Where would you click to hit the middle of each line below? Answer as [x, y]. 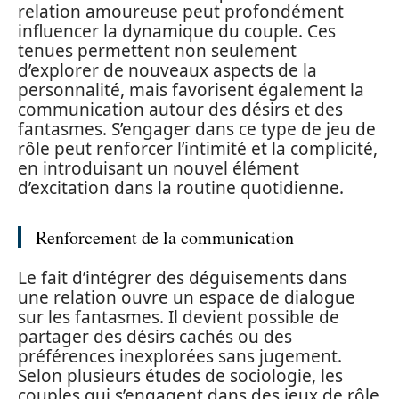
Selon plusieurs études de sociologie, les [180, 376]
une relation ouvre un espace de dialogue [187, 297]
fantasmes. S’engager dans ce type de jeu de [197, 129]
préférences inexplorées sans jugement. [180, 356]
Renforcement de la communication [165, 237]
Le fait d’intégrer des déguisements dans [183, 278]
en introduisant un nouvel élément [159, 168]
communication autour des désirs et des [180, 109]
